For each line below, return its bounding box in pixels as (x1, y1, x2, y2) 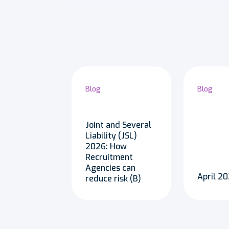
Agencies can (85, 163, 135, 173)
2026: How (85, 141, 127, 152)
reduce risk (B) (85, 173, 141, 184)
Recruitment (85, 152, 133, 163)
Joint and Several (85, 120, 151, 130)
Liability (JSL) (85, 130, 137, 141)
